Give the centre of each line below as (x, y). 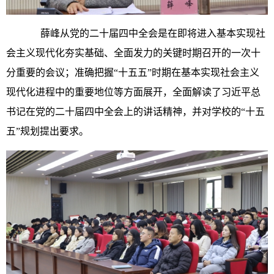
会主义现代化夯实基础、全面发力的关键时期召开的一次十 (133, 53)
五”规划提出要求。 (47, 131)
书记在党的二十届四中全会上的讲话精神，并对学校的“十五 (135, 112)
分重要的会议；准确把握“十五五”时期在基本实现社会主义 (133, 73)
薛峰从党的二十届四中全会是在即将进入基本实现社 (146, 34)
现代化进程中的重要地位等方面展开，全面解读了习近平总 (133, 92)
